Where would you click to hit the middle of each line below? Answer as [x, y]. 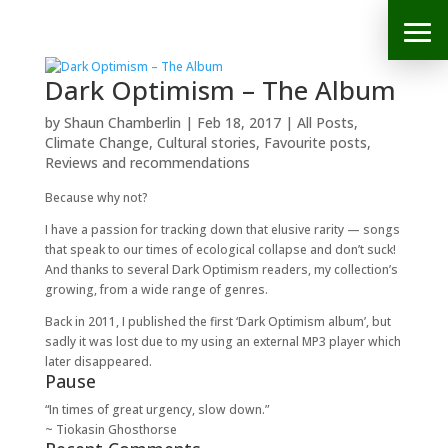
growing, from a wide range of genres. [156, 289]
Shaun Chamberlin [122, 122]
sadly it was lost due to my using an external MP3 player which [222, 341]
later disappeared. [98, 361]
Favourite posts [315, 142]
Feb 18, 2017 [238, 122]
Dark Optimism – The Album [220, 90]
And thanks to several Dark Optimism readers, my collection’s [221, 269]
